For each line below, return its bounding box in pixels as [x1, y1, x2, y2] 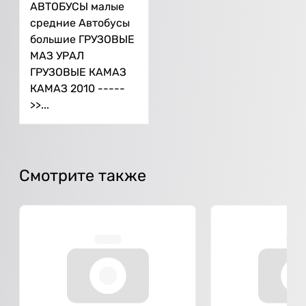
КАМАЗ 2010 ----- [30, 82, 125, 96]
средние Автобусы [30, 16, 130, 30]
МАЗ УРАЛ [30, 49, 84, 63]
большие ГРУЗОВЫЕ [30, 33, 135, 46]
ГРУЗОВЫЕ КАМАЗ [30, 66, 126, 79]
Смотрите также [19, 166, 146, 186]
